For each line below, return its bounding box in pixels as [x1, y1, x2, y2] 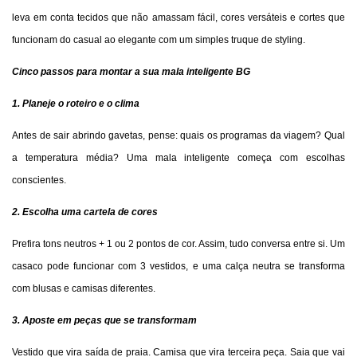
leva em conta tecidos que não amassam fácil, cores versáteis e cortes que [12, 11, 345, 23]
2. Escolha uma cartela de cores [12, 206, 158, 218]
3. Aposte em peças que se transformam [12, 314, 197, 326]
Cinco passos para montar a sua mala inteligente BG [12, 65, 250, 77]
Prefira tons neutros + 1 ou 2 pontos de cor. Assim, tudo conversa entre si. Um [12, 237, 345, 249]
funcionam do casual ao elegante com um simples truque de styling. [12, 33, 308, 45]
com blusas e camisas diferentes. [12, 282, 155, 294]
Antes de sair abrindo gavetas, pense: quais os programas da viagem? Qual [12, 129, 345, 141]
